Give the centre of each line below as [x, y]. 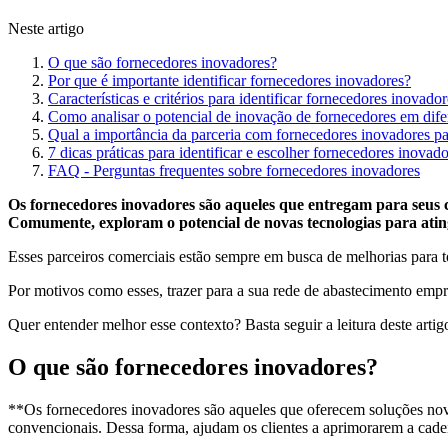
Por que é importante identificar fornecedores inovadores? [229, 81]
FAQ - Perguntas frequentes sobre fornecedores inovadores [234, 171]
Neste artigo [46, 29]
